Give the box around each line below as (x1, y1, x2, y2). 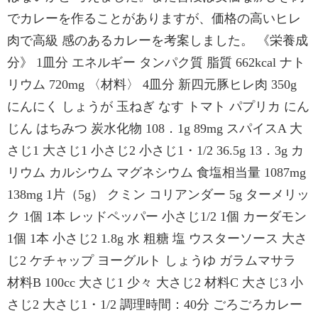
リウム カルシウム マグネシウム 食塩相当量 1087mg (7, 165, 306, 180)
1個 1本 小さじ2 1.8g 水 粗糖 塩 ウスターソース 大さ (7, 231, 307, 246)
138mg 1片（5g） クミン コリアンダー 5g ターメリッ (7, 187, 309, 202)
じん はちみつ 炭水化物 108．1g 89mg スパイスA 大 (7, 121, 302, 136)
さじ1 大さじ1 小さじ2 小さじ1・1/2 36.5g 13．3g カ (7, 143, 304, 158)
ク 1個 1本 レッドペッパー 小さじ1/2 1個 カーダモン (7, 209, 307, 224)
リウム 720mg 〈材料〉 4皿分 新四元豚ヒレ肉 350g (7, 77, 297, 92)
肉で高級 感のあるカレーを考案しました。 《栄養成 (7, 33, 308, 48)
